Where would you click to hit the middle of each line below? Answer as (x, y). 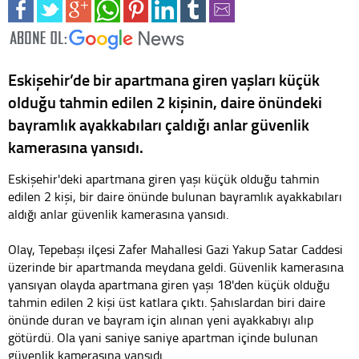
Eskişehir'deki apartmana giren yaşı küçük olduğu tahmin (164, 179)
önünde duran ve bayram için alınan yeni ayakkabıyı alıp (161, 320)
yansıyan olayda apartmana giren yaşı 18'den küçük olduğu (169, 285)
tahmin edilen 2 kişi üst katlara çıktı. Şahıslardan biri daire (167, 303)
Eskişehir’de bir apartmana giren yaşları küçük (164, 80)
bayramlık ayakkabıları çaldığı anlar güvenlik (159, 125)
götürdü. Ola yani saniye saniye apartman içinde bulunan (163, 338)
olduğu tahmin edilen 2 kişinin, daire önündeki (165, 102)
